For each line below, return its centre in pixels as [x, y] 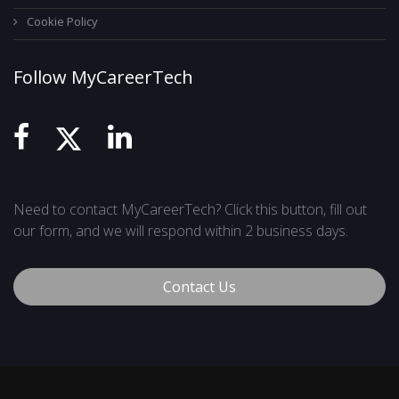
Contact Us [199, 287]
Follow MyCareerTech [103, 77]
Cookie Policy [62, 21]
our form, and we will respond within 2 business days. [181, 231]
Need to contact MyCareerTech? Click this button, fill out [190, 209]
